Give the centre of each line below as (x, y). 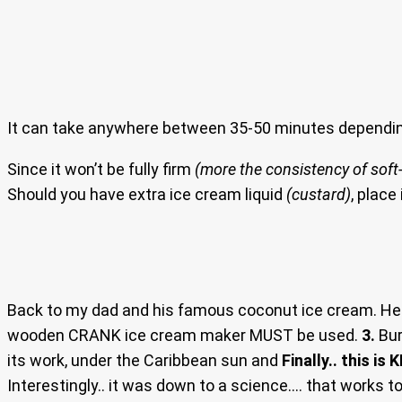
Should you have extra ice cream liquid (147, 194)
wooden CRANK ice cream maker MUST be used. (184, 335)
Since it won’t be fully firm (101, 169)
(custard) (319, 194)
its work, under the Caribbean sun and (143, 360)
